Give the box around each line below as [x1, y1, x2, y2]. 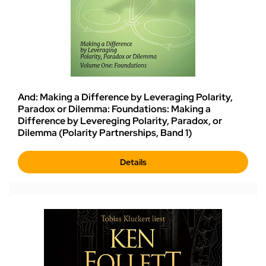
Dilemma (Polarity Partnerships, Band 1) [18, 126, 192, 140]
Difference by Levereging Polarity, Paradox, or [18, 115, 222, 128]
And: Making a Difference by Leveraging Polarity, [18, 91, 233, 104]
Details [119, 157, 147, 168]
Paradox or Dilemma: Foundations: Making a [18, 103, 211, 116]
